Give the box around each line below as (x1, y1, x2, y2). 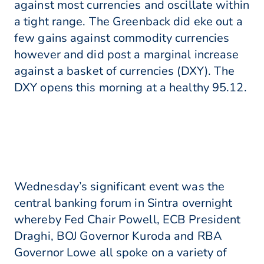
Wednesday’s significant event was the (14, 179, 225, 195)
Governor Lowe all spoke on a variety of (14, 245, 227, 261)
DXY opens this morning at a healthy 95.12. (14, 80, 247, 96)
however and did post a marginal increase (14, 47, 239, 63)
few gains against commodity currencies (14, 30, 230, 47)
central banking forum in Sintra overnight (14, 195, 233, 212)
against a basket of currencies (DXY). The (14, 63, 235, 80)
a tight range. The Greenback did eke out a (14, 14, 243, 30)
